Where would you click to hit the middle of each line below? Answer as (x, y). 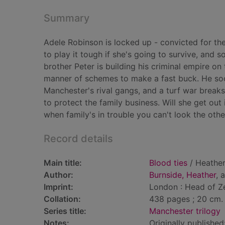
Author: (59, 175)
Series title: (65, 211)
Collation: (62, 199)
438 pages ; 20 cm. (186, 199)
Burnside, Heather (183, 175)
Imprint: (59, 187)
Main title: (63, 163)
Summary (67, 18)
